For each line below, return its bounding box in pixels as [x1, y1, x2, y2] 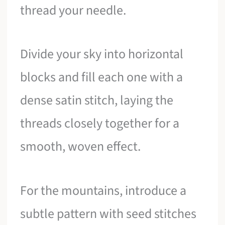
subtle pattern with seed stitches [20, 204, 197, 223]
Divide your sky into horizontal [20, 45, 184, 64]
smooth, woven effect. [20, 137, 141, 156]
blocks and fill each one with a [20, 68, 183, 87]
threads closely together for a [20, 114, 180, 133]
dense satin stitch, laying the [20, 91, 174, 110]
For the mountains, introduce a [20, 181, 187, 200]
